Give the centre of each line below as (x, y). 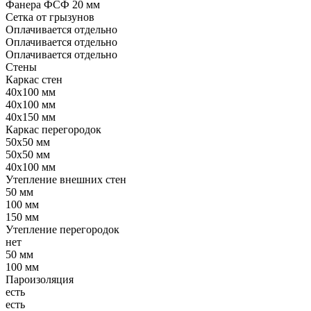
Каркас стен (34, 79)
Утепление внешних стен (66, 179)
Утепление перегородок (62, 229)
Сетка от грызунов (50, 17)
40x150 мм (31, 117)
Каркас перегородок (53, 129)
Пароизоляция (40, 279)
